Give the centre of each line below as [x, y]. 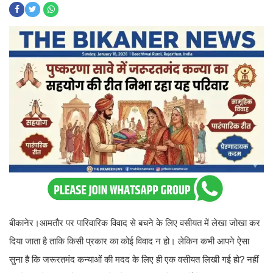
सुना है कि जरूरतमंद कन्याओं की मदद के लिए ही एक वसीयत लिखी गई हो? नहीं [134, 260]
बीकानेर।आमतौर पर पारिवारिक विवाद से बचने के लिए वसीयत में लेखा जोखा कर [135, 223]
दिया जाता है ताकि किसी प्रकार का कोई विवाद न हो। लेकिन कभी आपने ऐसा [129, 241]
